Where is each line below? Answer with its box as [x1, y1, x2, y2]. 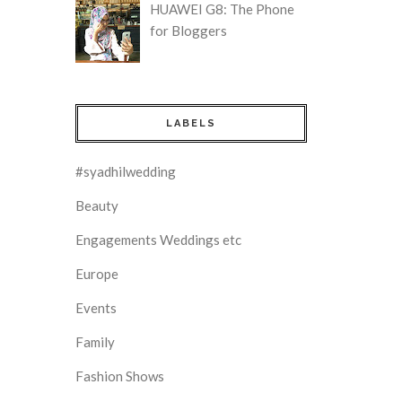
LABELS [166, 118, 216, 129]
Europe [75, 266, 118, 282]
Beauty [75, 197, 118, 214]
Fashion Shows [75, 368, 164, 384]
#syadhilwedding [75, 163, 176, 179]
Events [75, 300, 117, 316]
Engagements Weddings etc [75, 232, 241, 248]
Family [75, 334, 115, 350]
